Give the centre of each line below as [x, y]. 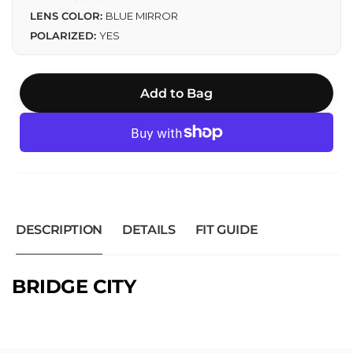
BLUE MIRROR [142, 16]
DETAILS [149, 230]
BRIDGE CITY [74, 287]
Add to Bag [176, 93]
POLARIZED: [65, 36]
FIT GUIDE [227, 230]
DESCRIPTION [59, 230]
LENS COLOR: [68, 16]
